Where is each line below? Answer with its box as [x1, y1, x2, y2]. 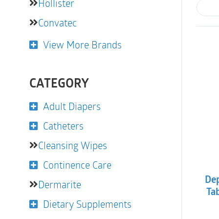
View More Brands [43, 38, 122, 51]
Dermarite [38, 178, 81, 191]
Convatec [38, 16, 77, 29]
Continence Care [43, 158, 111, 171]
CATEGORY [29, 78, 89, 90]
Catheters [43, 119, 84, 132]
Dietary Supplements [43, 197, 131, 210]
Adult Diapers [43, 100, 101, 112]
